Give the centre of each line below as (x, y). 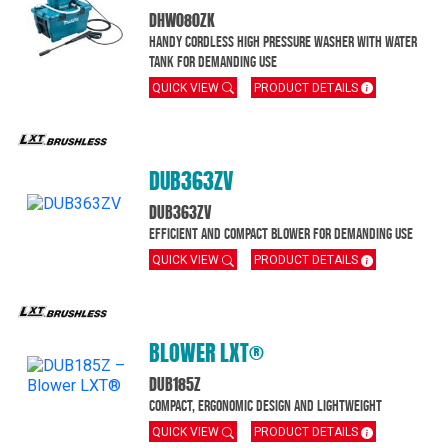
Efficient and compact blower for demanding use (281, 234)
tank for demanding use (213, 62)
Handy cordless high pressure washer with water (283, 42)
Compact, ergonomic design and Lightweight (266, 406)
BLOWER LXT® (207, 355)
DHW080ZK (182, 22)
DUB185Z (175, 386)
